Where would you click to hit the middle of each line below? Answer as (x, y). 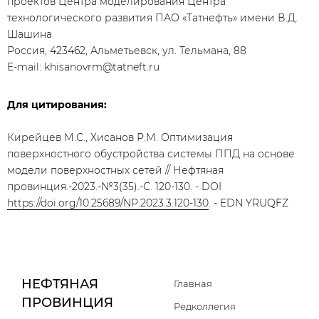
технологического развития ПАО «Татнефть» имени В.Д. (152, 18)
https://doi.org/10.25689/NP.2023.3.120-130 (108, 203)
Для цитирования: (57, 105)
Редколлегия (205, 306)
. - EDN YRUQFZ (249, 203)
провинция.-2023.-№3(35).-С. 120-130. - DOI (114, 187)
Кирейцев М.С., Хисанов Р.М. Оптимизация (120, 137)
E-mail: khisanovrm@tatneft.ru (83, 67)
